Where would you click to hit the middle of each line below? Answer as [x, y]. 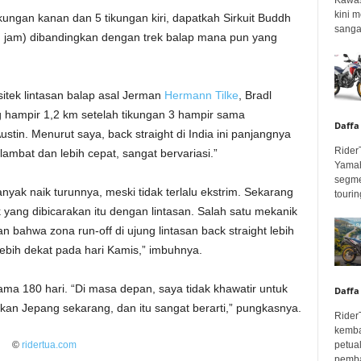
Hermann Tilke [201, 95]
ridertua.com [49, 345]
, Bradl [255, 95]
